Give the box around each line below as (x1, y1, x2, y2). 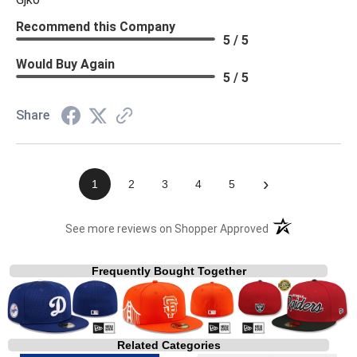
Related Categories (116, 339, 221, 352)
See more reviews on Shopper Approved (65, 222, 269, 235)
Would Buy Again (16, 56, 115, 72)
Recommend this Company (16, 18, 175, 34)
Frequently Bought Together (91, 264, 246, 277)
